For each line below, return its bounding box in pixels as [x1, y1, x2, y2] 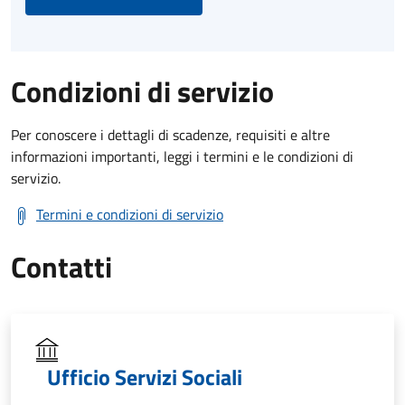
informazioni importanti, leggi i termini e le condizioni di [11, 145, 353, 167]
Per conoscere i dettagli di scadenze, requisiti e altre [11, 123, 330, 146]
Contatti [11, 244, 112, 288]
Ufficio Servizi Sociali [47, 360, 242, 393]
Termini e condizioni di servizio [36, 202, 223, 225]
